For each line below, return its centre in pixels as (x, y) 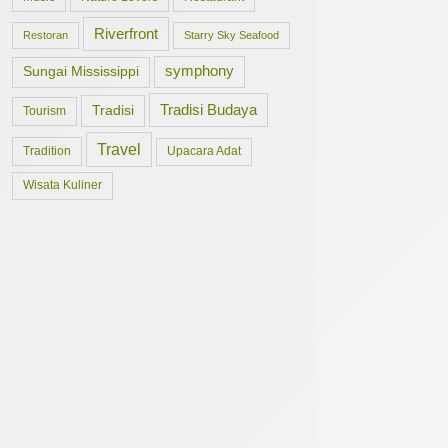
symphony (199, 71)
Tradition (47, 151)
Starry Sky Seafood (231, 35)
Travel (119, 149)
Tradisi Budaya (208, 109)
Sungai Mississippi (81, 71)
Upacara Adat (204, 151)
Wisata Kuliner (62, 185)
